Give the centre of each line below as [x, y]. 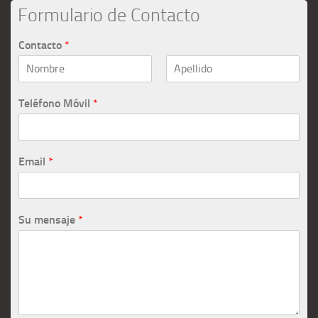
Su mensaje [48, 219]
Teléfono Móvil [56, 103]
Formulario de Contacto [109, 15]
